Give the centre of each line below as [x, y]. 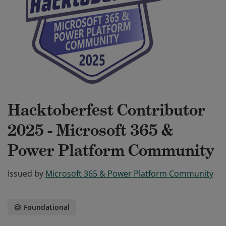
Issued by [25, 174]
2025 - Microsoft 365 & [90, 130]
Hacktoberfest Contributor [106, 110]
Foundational [47, 207]
